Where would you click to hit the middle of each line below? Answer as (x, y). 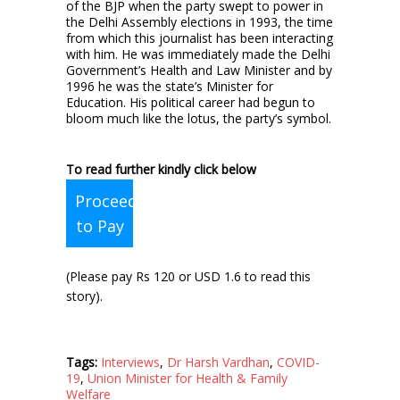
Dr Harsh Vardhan (218, 362)
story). (84, 296)
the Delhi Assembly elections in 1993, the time (200, 22)
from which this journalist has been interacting (200, 38)
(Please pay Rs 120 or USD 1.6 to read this (188, 276)
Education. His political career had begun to (191, 102)
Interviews (130, 362)
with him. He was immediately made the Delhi (198, 54)
